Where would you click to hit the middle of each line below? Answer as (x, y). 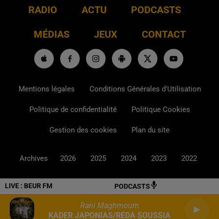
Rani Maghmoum (109, 206)
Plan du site (151, 130)
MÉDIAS (51, 34)
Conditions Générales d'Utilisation (145, 89)
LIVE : (14, 186)
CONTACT (164, 34)
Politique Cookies (161, 109)
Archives (34, 158)
